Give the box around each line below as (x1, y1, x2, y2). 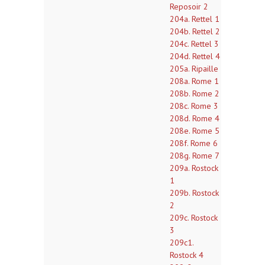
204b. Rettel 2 (170, 26, 220, 37)
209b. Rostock (170, 188, 219, 198)
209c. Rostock (170, 212, 218, 223)
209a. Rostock (170, 163, 218, 173)
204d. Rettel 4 (170, 51, 220, 62)
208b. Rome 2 (170, 88, 219, 99)
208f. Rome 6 (170, 138, 218, 148)
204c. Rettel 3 (170, 38, 219, 49)
